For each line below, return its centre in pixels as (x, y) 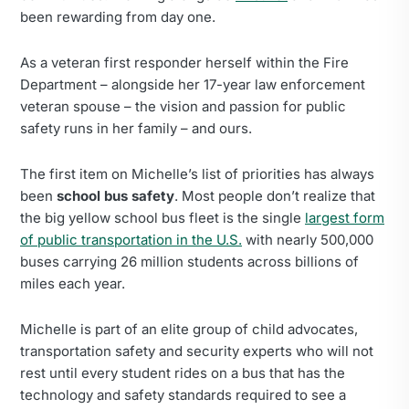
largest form (345, 217)
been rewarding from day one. (120, 16)
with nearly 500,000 (308, 239)
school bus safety (115, 195)
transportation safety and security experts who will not (197, 351)
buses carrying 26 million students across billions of (189, 261)
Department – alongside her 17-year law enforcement (193, 84)
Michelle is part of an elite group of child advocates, (189, 329)
